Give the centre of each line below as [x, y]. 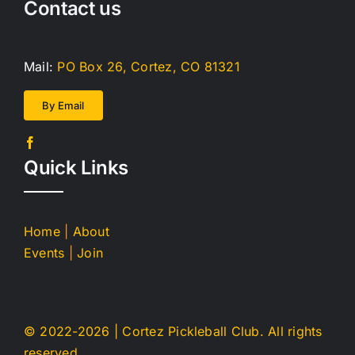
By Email [63, 105]
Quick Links [76, 168]
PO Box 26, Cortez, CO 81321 [149, 67]
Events [44, 253]
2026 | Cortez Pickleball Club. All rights [200, 331]
